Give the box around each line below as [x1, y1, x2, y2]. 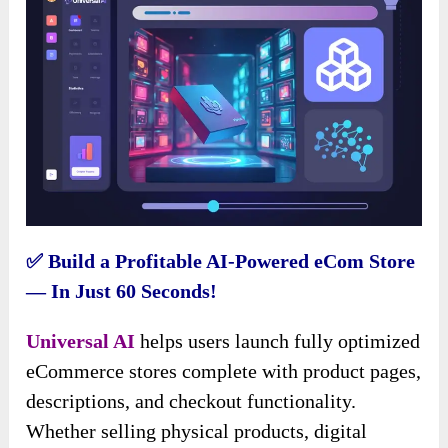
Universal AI [26, 329, 141, 352]
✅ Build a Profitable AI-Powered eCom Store [26, 249, 416, 272]
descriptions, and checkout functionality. [26, 389, 357, 412]
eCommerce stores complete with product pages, [26, 359, 422, 382]
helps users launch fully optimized [140, 329, 421, 352]
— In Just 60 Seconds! [26, 279, 218, 302]
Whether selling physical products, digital [26, 419, 368, 442]
